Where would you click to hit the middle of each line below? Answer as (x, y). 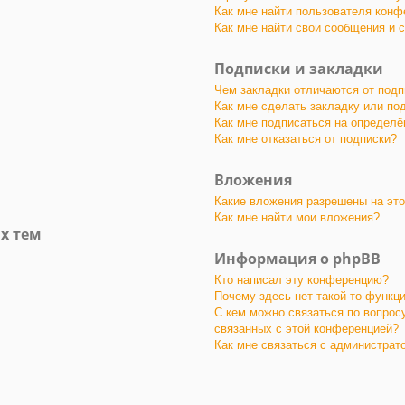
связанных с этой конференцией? (306, 328)
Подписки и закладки (299, 68)
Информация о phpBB (297, 258)
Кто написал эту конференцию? (301, 279)
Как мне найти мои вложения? (297, 217)
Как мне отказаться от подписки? (306, 138)
